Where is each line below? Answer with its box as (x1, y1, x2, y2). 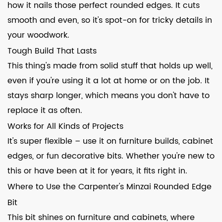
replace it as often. (7, 104, 82, 117)
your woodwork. (7, 29, 69, 42)
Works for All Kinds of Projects (7, 120, 123, 133)
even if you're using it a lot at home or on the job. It (7, 74, 210, 87)
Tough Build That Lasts (7, 45, 97, 57)
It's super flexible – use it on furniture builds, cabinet (7, 135, 213, 148)
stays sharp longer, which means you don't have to (7, 89, 210, 102)
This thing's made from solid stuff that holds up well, (7, 59, 213, 72)
